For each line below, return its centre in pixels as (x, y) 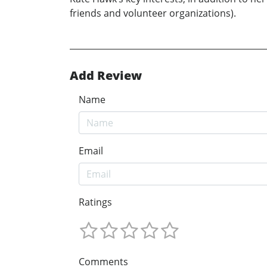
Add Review (106, 76)
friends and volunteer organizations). (153, 13)
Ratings (95, 202)
